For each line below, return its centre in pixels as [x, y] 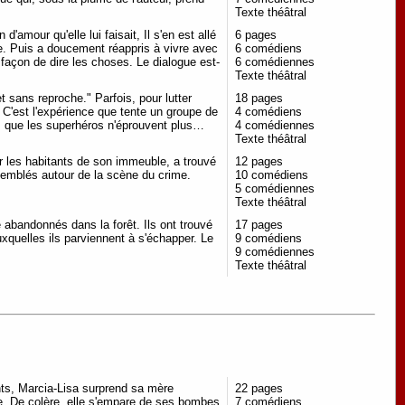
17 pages [259, 224]
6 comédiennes [275, 61]
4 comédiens [268, 111]
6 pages [256, 34]
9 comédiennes [275, 251]
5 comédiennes [275, 188]
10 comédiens [272, 174]
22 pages [259, 389]
